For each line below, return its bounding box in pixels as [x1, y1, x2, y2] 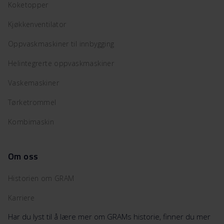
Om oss [8, 149, 38, 163]
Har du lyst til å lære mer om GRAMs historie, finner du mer [8, 211, 210, 221]
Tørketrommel [8, 97, 56, 107]
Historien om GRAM [8, 173, 74, 183]
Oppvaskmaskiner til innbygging [8, 38, 114, 48]
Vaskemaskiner [8, 77, 59, 87]
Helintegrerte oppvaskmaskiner [8, 58, 114, 68]
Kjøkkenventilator [8, 19, 66, 29]
